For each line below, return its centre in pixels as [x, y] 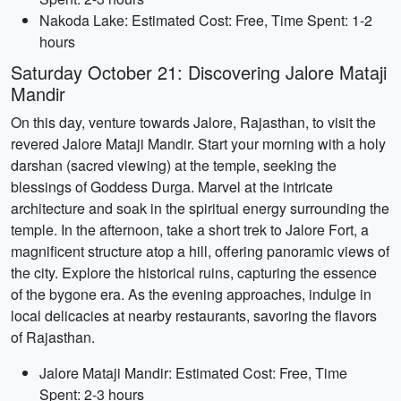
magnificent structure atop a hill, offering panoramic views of [200, 251]
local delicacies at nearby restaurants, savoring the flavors [194, 316]
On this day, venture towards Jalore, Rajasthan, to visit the [193, 122]
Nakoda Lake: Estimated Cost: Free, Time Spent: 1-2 [206, 20]
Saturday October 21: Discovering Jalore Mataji [199, 72]
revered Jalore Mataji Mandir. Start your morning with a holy [198, 144]
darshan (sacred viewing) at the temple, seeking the [174, 165]
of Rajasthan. [53, 337]
